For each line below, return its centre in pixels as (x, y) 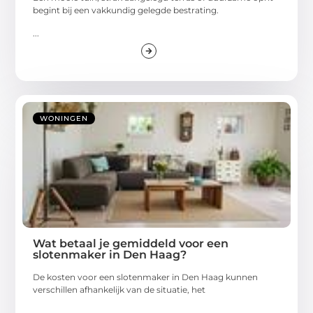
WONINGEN (64, 119)
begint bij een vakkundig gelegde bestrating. (126, 10)
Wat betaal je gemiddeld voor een (131, 244)
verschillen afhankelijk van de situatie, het (119, 290)
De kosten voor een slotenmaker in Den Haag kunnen (146, 277)
